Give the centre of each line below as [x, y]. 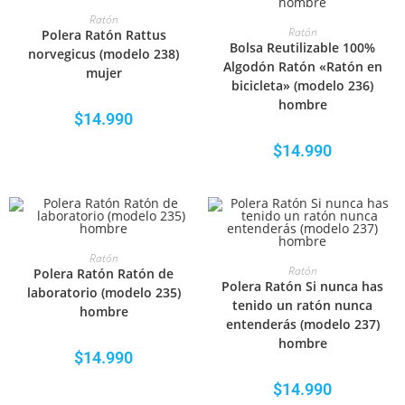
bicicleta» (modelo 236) [303, 85]
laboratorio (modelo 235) [104, 292]
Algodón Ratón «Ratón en [302, 66]
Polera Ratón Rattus [104, 35]
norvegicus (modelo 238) [104, 54]
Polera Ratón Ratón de [104, 273]
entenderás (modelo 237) [302, 324]
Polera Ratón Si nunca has [303, 286]
